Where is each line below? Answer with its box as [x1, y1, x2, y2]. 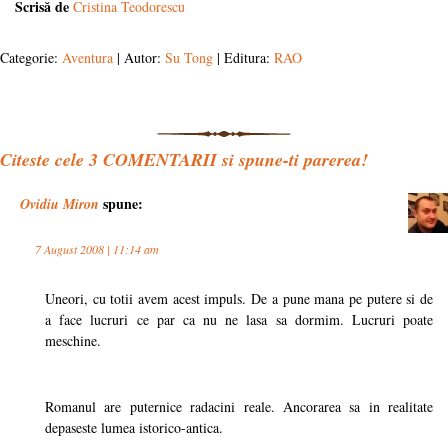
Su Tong [165, 48, 213, 67]
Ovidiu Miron [20, 194, 99, 214]
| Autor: [113, 48, 165, 67]
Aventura [62, 48, 113, 67]
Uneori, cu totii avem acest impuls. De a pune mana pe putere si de [45, 289, 433, 308]
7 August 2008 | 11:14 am [35, 241, 159, 257]
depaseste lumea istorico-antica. [45, 418, 223, 437]
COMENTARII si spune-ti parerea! [98, 147, 368, 172]
